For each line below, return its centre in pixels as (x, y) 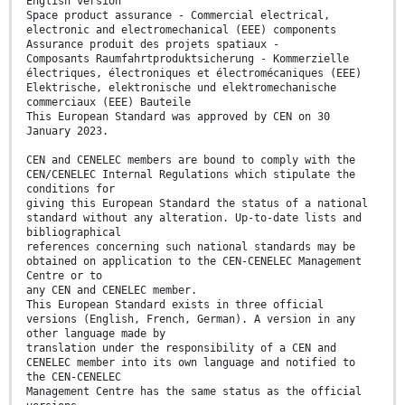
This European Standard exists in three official (175, 305)
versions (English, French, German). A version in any (191, 320)
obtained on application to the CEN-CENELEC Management (194, 262)
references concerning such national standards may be (191, 247)
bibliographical (74, 233)
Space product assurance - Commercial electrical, (178, 16)
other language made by (96, 334)
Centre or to (64, 276)
